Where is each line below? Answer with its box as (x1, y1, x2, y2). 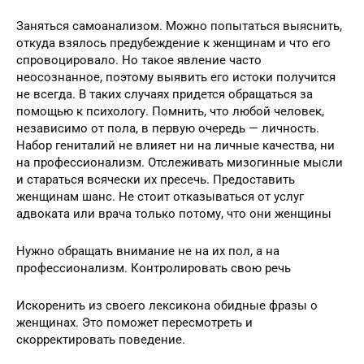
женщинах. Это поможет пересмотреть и (16, 315, 253, 331)
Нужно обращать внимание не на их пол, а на (16, 244, 279, 259)
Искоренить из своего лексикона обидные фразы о (16, 298, 318, 314)
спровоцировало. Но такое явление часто (16, 53, 262, 68)
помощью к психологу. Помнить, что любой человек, (16, 104, 324, 119)
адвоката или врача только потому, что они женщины (16, 206, 331, 222)
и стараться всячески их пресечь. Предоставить (16, 172, 295, 188)
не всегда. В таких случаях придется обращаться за (16, 87, 313, 102)
